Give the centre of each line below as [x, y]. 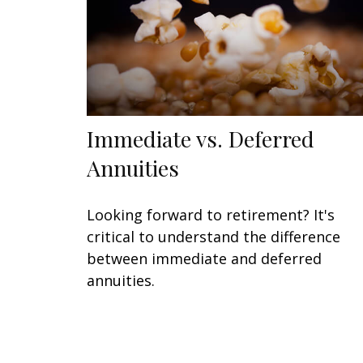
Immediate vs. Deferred [201, 139]
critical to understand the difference [214, 237]
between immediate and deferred [204, 259]
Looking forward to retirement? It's [211, 215]
